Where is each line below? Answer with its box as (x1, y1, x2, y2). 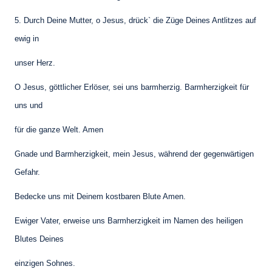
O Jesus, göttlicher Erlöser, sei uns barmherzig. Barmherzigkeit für (15, 83, 249, 92)
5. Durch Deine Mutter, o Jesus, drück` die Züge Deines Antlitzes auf (15, 16, 256, 25)
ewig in (15, 34, 39, 44)
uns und (15, 101, 42, 110)
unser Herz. (15, 58, 55, 68)
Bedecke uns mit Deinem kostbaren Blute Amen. (15, 192, 186, 202)
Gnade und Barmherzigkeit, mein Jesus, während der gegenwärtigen (15, 149, 254, 159)
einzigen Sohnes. (15, 259, 75, 268)
